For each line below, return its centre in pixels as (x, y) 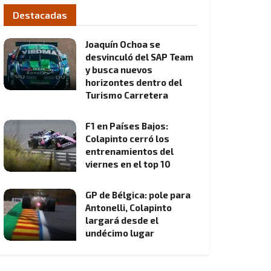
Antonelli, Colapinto (129, 207)
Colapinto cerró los (127, 139)
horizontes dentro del (134, 82)
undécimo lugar (120, 233)
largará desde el (122, 220)
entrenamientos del (129, 151)
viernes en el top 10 (128, 164)
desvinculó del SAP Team (139, 57)
